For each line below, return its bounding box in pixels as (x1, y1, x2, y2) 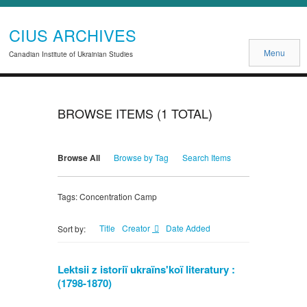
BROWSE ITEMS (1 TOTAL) (58, 104, 212, 123)
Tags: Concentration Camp (58, 191, 157, 202)
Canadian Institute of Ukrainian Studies (9, 49, 134, 60)
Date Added (166, 222, 210, 234)
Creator (122, 222, 152, 234)
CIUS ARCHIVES (9, 23, 137, 47)
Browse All (58, 151, 100, 164)
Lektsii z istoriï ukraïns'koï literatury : (58, 262, 235, 278)
